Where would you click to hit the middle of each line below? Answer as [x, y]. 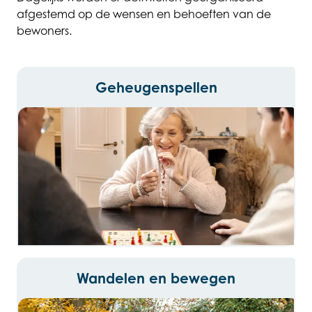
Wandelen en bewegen [156, 279]
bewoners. [44, 31]
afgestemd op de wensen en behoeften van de [144, 14]
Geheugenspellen [156, 88]
